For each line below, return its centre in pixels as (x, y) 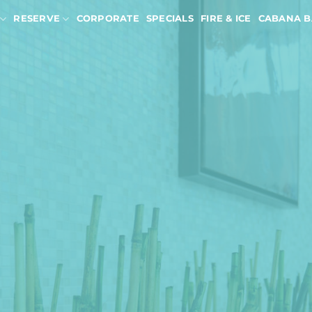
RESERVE (37, 18)
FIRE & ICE (226, 18)
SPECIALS (170, 18)
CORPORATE (108, 18)
